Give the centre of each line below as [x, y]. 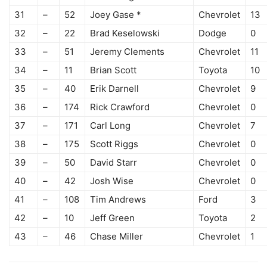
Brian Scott [113, 70]
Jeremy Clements [127, 52]
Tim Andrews [118, 200]
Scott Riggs [114, 144]
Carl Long [110, 126]
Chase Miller [117, 237]
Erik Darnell [114, 89]
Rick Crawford [120, 107]
